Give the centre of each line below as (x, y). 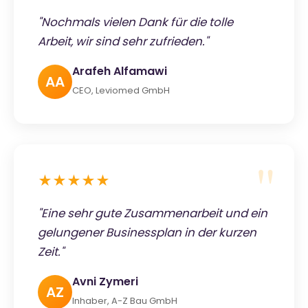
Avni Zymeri (105, 281)
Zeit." (51, 251)
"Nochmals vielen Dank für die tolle (135, 22)
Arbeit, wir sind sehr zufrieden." (123, 41)
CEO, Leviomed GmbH (121, 90)
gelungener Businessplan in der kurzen (147, 232)
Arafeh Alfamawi (120, 71)
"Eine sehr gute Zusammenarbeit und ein (153, 213)
